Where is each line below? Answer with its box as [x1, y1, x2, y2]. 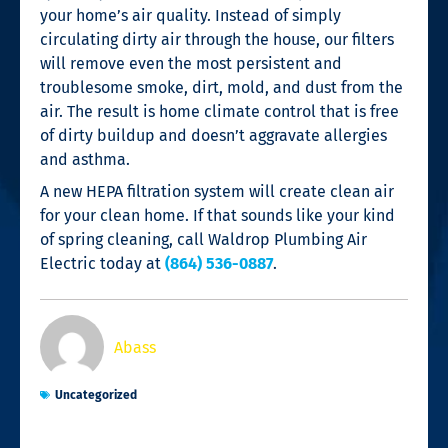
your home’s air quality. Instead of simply [40, 5, 341, 25]
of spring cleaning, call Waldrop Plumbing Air [40, 229, 367, 249]
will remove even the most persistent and [40, 53, 342, 73]
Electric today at [40, 253, 165, 273]
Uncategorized [55, 387, 137, 402]
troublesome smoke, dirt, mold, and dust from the [40, 77, 403, 97]
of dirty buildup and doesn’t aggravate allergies [40, 125, 387, 145]
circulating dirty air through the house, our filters [40, 29, 394, 49]
